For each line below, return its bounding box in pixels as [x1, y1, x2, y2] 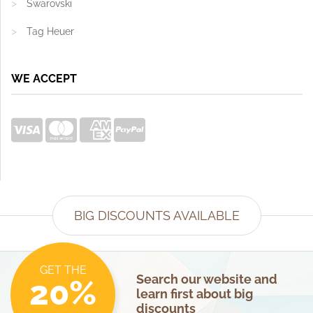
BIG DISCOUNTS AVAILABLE [73, 208, 240, 223]
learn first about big [136, 286, 253, 301]
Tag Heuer [27, 26, 74, 37]
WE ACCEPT [11, 72, 77, 85]
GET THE [39, 263, 87, 277]
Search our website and [136, 272, 277, 286]
